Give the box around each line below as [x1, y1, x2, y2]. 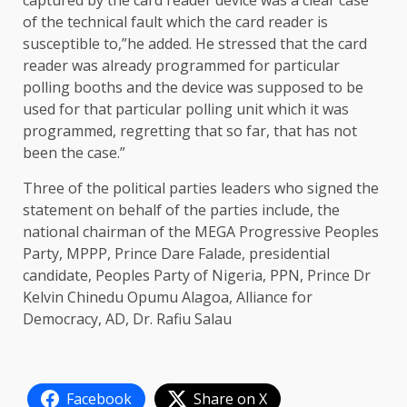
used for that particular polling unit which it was [23, 99, 349, 120]
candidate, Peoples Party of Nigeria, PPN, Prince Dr [23, 265, 371, 286]
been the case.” [23, 143, 125, 164]
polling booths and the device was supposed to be [23, 77, 363, 98]
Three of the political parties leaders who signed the [23, 178, 379, 199]
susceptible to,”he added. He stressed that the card [23, 34, 367, 55]
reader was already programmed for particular [23, 55, 340, 76]
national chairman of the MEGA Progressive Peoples [23, 222, 379, 243]
